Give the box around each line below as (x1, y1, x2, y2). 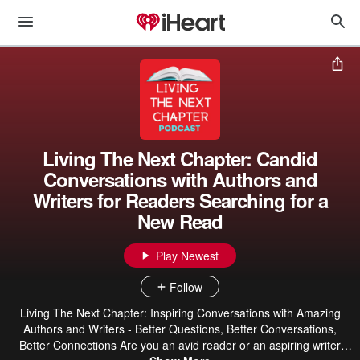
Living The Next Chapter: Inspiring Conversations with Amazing (19, 305, 341, 321)
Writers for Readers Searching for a (32, 186, 328, 214)
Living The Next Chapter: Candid (43, 145, 317, 172)
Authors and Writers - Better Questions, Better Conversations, (23, 321, 337, 337)
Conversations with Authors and (43, 166, 317, 193)
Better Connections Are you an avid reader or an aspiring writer (19, 337, 120, 353)
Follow (170, 278, 202, 295)
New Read (137, 207, 223, 235)
